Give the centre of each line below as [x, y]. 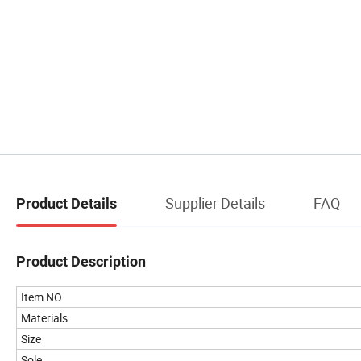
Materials [44, 317]
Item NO [41, 297]
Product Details [66, 203]
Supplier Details [215, 203]
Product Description [81, 261]
